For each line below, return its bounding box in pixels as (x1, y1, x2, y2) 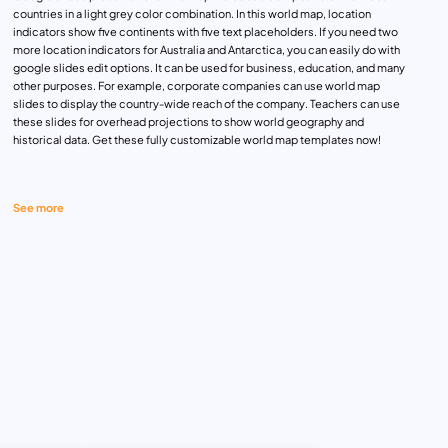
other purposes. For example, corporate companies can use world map (12, 79, 380, 93)
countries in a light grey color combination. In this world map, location (12, 7, 371, 21)
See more (12, 200, 64, 214)
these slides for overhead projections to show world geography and (12, 115, 364, 129)
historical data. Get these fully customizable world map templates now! (12, 133, 381, 147)
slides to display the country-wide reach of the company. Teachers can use (12, 97, 400, 111)
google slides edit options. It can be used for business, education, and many (12, 61, 405, 75)
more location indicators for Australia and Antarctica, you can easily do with (12, 43, 400, 57)
